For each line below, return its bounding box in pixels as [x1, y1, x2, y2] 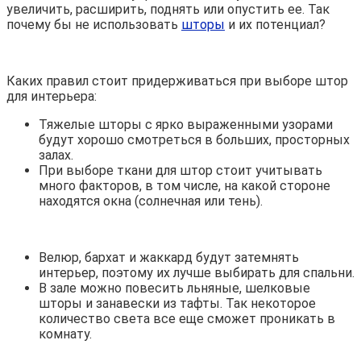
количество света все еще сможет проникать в [39, 310, 335, 326]
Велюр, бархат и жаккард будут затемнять [39, 249, 299, 265]
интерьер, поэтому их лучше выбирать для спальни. [39, 264, 355, 280]
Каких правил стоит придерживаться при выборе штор [6, 73, 348, 89]
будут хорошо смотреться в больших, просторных [39, 131, 350, 147]
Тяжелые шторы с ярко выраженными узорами [39, 116, 333, 132]
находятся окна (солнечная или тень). [39, 193, 263, 209]
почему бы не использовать [6, 16, 181, 32]
